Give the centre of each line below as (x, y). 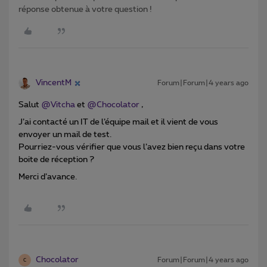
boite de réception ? (56, 160)
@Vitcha (58, 105)
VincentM (54, 83)
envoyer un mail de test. (66, 135)
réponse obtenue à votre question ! (85, 10)
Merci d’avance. (48, 177)
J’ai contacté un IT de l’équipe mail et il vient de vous (118, 122)
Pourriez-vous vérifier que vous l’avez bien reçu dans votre (132, 148)
